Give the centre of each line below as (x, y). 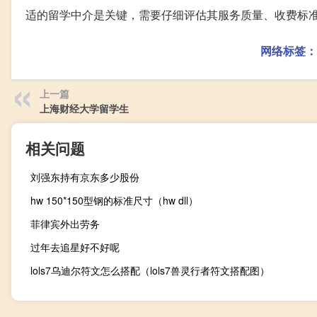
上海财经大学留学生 (84, 109)
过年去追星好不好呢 (75, 247)
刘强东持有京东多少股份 (85, 177)
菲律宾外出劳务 (65, 224)
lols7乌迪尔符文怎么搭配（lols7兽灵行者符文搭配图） (150, 271)
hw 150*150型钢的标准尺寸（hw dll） (114, 201)
